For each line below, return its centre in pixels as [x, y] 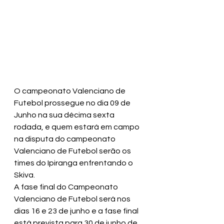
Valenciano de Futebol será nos [73, 199]
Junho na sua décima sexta [65, 115]
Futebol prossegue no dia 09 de [73, 103]
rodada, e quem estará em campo [77, 127]
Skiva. [24, 175]
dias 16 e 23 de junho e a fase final [77, 211]
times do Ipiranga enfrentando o [74, 163]
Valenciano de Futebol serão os [73, 151]
